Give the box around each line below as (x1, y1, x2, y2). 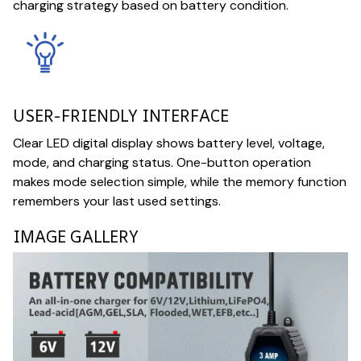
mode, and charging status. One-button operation (13, 153, 311, 171)
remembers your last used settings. (13, 192, 221, 210)
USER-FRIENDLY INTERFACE (13, 105, 229, 127)
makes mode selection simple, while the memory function (13, 172, 346, 190)
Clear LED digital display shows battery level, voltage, (13, 134, 325, 151)
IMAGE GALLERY (13, 225, 139, 247)
